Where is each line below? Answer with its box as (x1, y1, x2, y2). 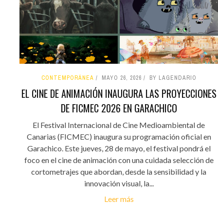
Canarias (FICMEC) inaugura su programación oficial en (26, 131, 211, 141)
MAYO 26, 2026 (101, 73, 142, 82)
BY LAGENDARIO (149, 73, 197, 82)
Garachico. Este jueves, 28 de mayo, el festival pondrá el (27, 143, 211, 153)
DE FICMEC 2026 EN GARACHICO (60, 100, 177, 115)
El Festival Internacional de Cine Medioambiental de (33, 120, 205, 129)
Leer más (104, 194, 134, 203)
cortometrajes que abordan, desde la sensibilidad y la (31, 166, 206, 176)
